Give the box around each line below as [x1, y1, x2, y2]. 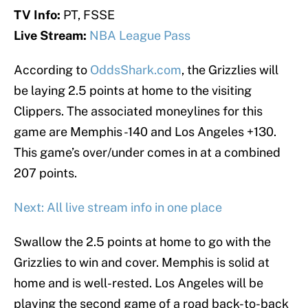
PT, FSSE [60, 8, 115, 23]
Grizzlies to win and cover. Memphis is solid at [14, 255, 269, 270]
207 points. [14, 166, 77, 181]
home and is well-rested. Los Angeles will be [14, 276, 263, 291]
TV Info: [14, 8, 60, 23]
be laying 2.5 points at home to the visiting [14, 83, 252, 98]
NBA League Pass [89, 28, 190, 43]
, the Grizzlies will [181, 63, 278, 78]
